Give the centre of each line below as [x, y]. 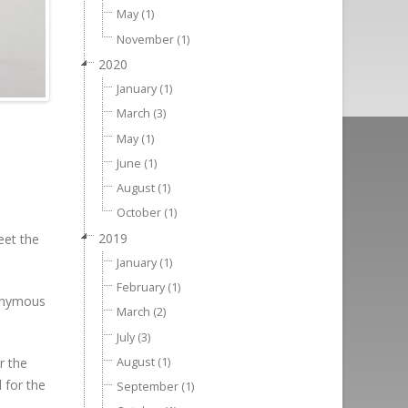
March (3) [141, 114]
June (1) [136, 163]
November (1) [153, 39]
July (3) [133, 337]
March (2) [141, 312]
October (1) [146, 213]
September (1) [155, 387]
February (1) [148, 287]
